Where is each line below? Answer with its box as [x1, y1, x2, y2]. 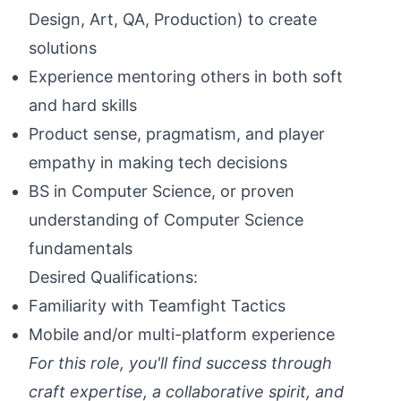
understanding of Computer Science [29, 210, 303, 229]
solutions [29, 38, 97, 57]
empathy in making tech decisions [29, 153, 287, 172]
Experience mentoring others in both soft [29, 67, 343, 86]
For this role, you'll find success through [29, 354, 332, 372]
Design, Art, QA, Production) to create [29, 10, 317, 29]
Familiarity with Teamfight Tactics [29, 296, 286, 315]
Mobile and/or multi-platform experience [29, 325, 335, 344]
